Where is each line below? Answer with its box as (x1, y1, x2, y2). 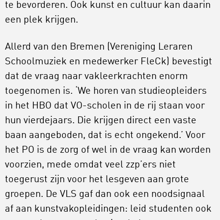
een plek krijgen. (5, 15, 78, 25)
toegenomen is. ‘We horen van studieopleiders (5, 86, 207, 96)
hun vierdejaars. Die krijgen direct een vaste (5, 115, 196, 126)
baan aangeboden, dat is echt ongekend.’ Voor (5, 130, 205, 140)
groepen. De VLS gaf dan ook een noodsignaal (5, 189, 205, 199)
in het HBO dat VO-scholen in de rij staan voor (5, 101, 205, 111)
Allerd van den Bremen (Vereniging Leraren (5, 42, 192, 52)
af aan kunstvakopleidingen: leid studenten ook (5, 204, 212, 214)
